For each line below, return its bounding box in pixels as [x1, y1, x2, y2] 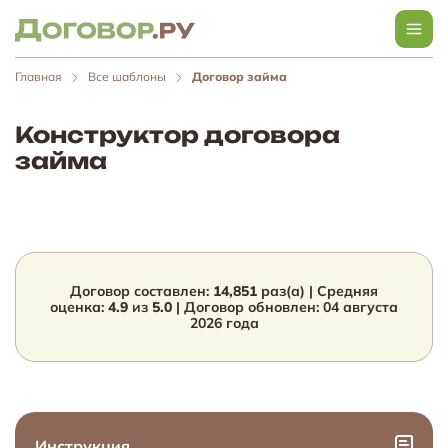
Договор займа [192, 69, 287, 84]
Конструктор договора [15, 121, 340, 148]
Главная [15, 69, 62, 84]
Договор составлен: [70, 282, 213, 300]
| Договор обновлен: [172, 298, 323, 316]
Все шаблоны [88, 69, 166, 84]
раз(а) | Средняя [257, 282, 378, 300]
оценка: [50, 298, 108, 316]
